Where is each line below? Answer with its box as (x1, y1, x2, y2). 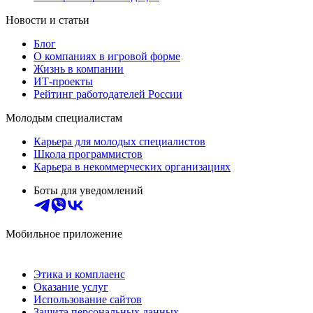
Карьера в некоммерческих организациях (34, 161, 231, 173)
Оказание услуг (34, 281, 108, 293)
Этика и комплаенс (34, 268, 125, 281)
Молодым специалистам (6, 112, 122, 124)
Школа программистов (34, 148, 143, 161)
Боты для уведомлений (34, 184, 143, 197)
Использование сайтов (34, 293, 142, 306)
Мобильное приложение (6, 228, 122, 240)
